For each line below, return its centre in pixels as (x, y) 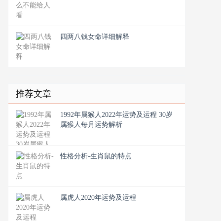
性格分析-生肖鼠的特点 (96, 156)
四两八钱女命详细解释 (95, 37)
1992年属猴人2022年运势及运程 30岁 (116, 115)
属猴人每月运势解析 (91, 125)
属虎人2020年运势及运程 (98, 198)
